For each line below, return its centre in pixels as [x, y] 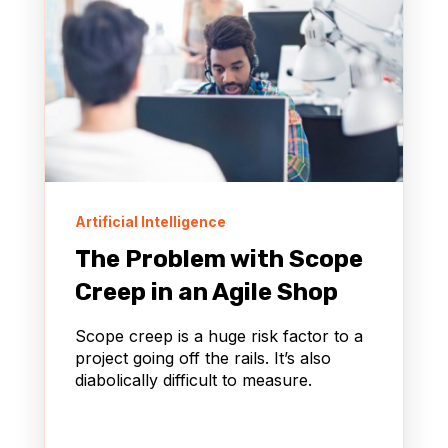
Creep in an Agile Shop [206, 292]
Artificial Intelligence [150, 222]
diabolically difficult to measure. [193, 380]
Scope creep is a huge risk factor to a [219, 336]
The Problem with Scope [219, 259]
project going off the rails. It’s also [203, 358]
